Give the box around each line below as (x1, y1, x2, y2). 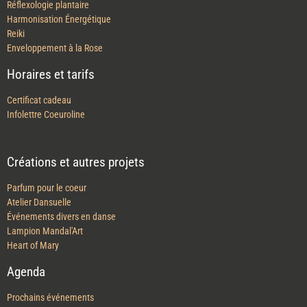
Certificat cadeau (7, 123, 71, 134)
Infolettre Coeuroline (7, 138, 85, 149)
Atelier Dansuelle (7, 225, 71, 236)
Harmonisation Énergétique (7, 42, 111, 53)
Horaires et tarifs (7, 95, 95, 111)
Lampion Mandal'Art (7, 254, 83, 265)
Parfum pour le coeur (7, 211, 86, 222)
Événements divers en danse (7, 240, 116, 251)
